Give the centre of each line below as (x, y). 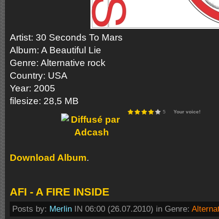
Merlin (61, 209)
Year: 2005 (33, 88)
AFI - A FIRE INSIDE (60, 192)
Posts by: (31, 209)
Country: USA (39, 76)
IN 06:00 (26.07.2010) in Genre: (132, 209)
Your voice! (187, 112)
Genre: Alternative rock (58, 63)
